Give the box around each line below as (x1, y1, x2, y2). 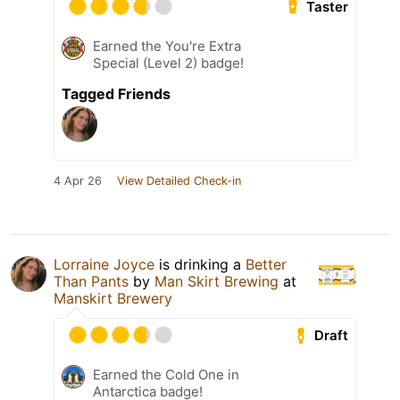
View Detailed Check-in (117, 174, 241, 188)
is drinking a (154, 255, 246, 274)
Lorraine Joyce (54, 255, 154, 274)
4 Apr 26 (54, 174, 102, 188)
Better (246, 255, 287, 274)
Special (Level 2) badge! (93, 54, 244, 72)
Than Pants (54, 272, 129, 291)
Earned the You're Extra (93, 37, 241, 55)
